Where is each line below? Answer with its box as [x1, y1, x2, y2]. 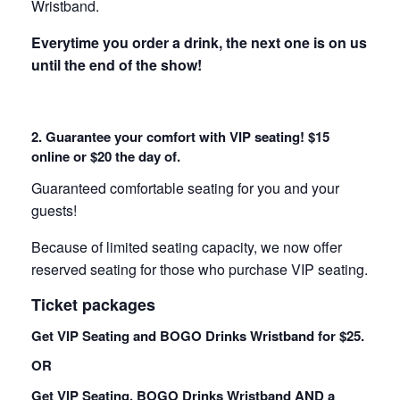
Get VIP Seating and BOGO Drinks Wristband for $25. [31, 326, 364, 346]
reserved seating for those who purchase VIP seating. [31, 258, 368, 279]
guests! [31, 199, 77, 221]
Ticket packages [31, 292, 155, 316]
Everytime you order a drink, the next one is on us [31, 32, 367, 54]
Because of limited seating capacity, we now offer [31, 236, 342, 257]
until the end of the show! [31, 54, 202, 76]
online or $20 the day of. [31, 146, 180, 167]
